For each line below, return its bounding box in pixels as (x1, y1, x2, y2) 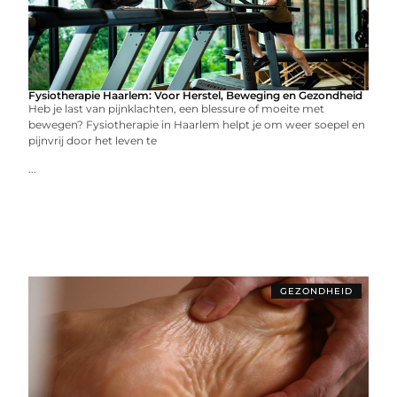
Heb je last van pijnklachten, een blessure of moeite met (28, 101, 325, 115)
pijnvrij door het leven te (28, 133, 158, 147)
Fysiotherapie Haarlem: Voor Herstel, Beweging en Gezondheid (28, 88, 363, 102)
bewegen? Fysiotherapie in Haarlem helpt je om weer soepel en (28, 117, 366, 131)
